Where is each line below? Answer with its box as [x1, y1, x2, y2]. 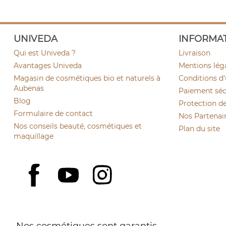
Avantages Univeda [14, 61, 82, 70]
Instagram [117, 163, 154, 173]
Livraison [178, 48, 210, 58]
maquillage [14, 132, 53, 141]
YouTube [83, 163, 113, 173]
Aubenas [14, 84, 44, 93]
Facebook [49, 174, 79, 182]
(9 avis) [121, 78, 149, 88]
